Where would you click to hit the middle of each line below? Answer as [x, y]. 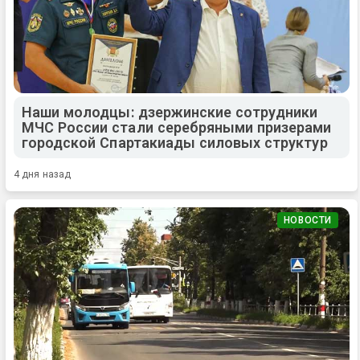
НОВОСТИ [307, 221]
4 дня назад [43, 175]
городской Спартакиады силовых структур [175, 143]
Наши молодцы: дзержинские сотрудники [170, 112]
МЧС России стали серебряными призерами [177, 128]
